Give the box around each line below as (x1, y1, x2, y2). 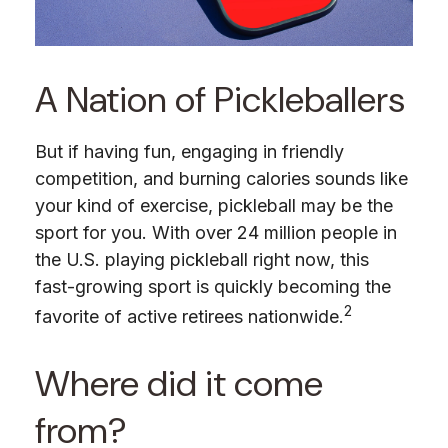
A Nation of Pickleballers (35, 76, 405, 124)
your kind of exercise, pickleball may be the (35, 195, 393, 217)
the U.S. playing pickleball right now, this (35, 249, 369, 271)
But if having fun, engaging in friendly (35, 141, 344, 163)
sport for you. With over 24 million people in (35, 222, 397, 244)
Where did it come (35, 360, 323, 408)
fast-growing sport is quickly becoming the (35, 276, 391, 298)
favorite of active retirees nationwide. (35, 306, 344, 328)
